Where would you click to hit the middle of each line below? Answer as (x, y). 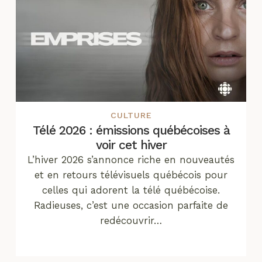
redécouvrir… (131, 221)
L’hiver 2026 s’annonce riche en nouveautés (131, 160)
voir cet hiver (131, 145)
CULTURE (131, 116)
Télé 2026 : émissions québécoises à (131, 130)
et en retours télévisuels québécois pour (131, 175)
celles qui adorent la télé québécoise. (131, 190)
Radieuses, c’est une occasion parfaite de (131, 206)
